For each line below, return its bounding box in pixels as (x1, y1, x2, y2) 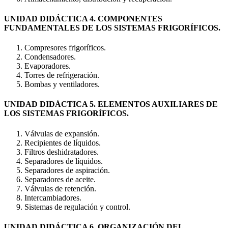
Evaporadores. (24, 62, 71, 71)
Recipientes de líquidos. (24, 138, 101, 147)
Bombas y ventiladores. (24, 80, 100, 89)
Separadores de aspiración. (24, 165, 110, 175)
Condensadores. (24, 52, 76, 62)
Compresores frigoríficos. (24, 43, 106, 52)
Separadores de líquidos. (24, 156, 103, 165)
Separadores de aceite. (24, 175, 96, 184)
